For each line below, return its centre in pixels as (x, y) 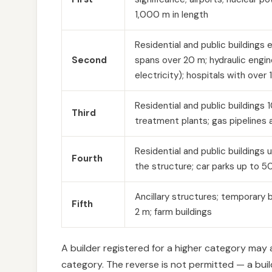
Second (89, 60)
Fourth (87, 158)
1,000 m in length (172, 15)
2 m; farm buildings (173, 212)
